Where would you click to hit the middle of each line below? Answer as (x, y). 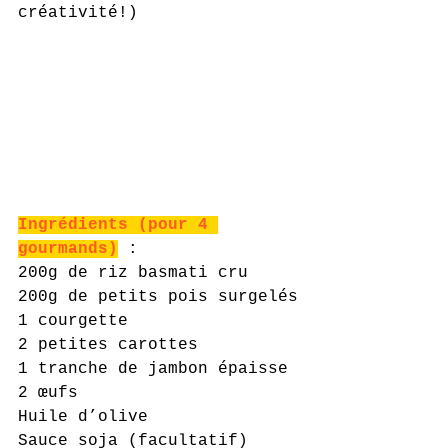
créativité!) (78, 13)
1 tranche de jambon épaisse (153, 369)
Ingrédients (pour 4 (118, 225)
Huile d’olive (83, 417)
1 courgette (73, 321)
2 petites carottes (108, 345)
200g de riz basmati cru (133, 273)
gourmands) (68, 249)
